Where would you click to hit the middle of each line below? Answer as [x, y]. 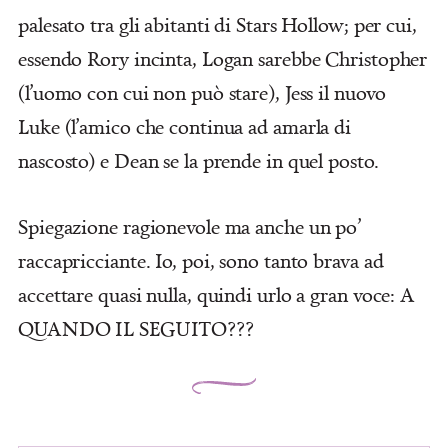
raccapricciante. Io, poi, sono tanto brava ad [201, 260]
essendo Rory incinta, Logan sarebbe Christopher [223, 58]
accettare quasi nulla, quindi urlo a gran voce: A [217, 294]
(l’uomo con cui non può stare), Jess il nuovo [202, 92]
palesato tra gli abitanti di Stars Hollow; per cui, [217, 24]
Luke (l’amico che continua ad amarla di [185, 126]
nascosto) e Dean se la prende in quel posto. [198, 160]
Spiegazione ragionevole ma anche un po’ [190, 226]
